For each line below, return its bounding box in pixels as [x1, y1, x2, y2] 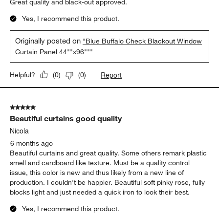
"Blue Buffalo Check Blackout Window [83, 36, 202, 45]
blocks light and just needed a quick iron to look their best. [10, 187, 190, 197]
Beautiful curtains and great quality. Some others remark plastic [10, 148, 207, 157]
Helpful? [10, 70, 36, 79]
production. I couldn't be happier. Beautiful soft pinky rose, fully [10, 177, 205, 187]
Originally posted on [15, 36, 83, 45]
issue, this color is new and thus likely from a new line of [10, 168, 184, 177]
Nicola [10, 125, 29, 135]
